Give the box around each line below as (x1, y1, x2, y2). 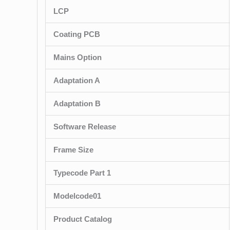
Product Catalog (53, 215, 112, 224)
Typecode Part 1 (53, 168, 111, 178)
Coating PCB (53, 30, 100, 39)
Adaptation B (53, 99, 101, 108)
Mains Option (53, 53, 102, 62)
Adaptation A (53, 76, 100, 85)
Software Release (53, 122, 116, 131)
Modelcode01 (53, 191, 101, 201)
